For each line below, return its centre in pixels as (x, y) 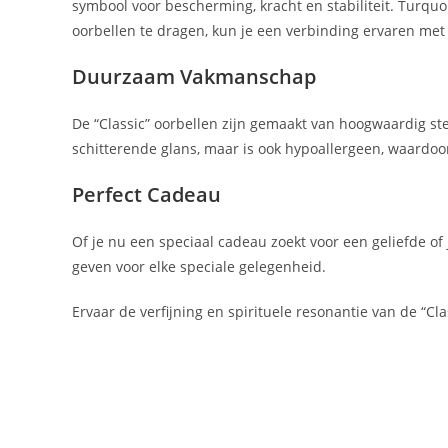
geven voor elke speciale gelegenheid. (199, 266)
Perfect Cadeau (146, 194)
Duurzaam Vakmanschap (194, 76)
